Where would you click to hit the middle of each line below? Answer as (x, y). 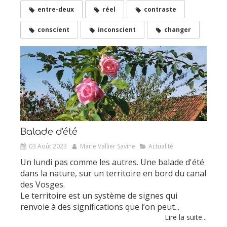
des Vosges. (44, 184)
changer (178, 30)
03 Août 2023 (48, 146)
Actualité (161, 146)
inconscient (117, 30)
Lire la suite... (186, 217)
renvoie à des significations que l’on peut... (100, 206)
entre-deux (56, 10)
